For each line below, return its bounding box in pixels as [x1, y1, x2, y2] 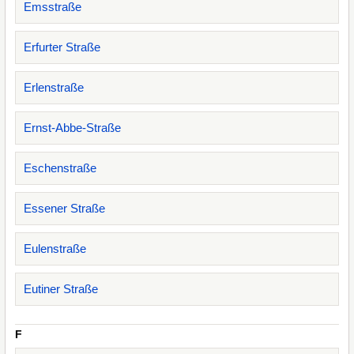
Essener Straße [24, 201, 105, 215]
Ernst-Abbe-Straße [24, 121, 121, 134]
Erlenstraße [24, 81, 84, 94]
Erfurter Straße [24, 40, 100, 54]
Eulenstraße [24, 242, 86, 255]
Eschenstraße [24, 161, 96, 175]
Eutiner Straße [24, 282, 98, 296]
